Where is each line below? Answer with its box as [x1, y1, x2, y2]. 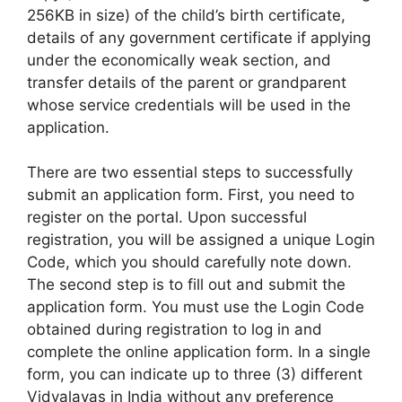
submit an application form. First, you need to [27, 186, 354, 204]
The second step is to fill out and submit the [27, 275, 345, 293]
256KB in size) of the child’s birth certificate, [27, 5, 345, 24]
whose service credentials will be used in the [27, 95, 351, 114]
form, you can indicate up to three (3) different [27, 365, 363, 383]
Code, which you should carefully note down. [27, 253, 352, 271]
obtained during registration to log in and [27, 320, 322, 338]
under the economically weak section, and [27, 50, 331, 69]
